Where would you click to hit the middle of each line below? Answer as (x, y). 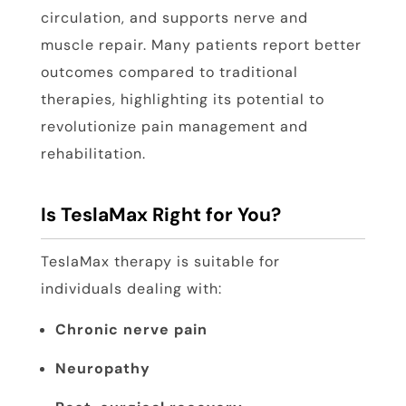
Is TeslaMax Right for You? (160, 215)
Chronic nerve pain (131, 330)
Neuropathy (102, 369)
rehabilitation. (93, 154)
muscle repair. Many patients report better (201, 45)
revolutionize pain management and (174, 127)
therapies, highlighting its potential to (182, 100)
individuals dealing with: (131, 289)
